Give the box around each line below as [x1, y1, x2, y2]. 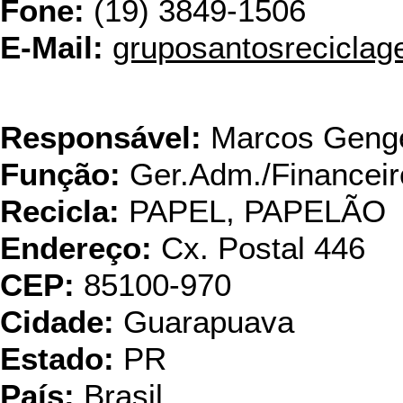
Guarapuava [114, 304, 294, 340]
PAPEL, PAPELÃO [120, 193, 386, 229]
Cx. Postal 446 [152, 230, 365, 266]
